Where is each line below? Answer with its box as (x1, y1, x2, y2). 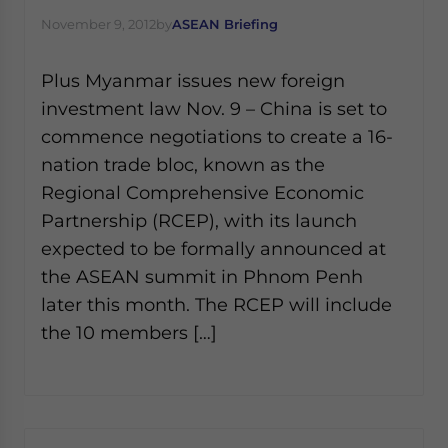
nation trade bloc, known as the (41, 154, 325, 175)
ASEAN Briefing (172, 16, 278, 32)
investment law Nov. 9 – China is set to (41, 98, 387, 119)
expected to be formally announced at (41, 238, 386, 259)
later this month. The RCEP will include (41, 294, 392, 315)
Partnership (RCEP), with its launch (41, 210, 357, 231)
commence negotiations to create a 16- (41, 126, 393, 147)
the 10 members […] (41, 322, 217, 343)
